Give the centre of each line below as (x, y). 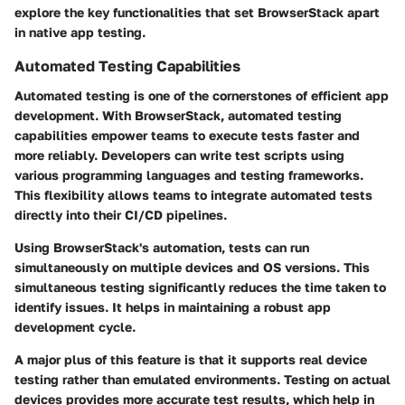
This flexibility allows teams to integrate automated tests (193, 194)
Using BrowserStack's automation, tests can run (162, 247)
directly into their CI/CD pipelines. (121, 214)
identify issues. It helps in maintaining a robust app (173, 306)
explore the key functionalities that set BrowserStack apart (197, 13)
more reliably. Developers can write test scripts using (179, 155)
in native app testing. (80, 33)
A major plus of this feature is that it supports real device (191, 359)
